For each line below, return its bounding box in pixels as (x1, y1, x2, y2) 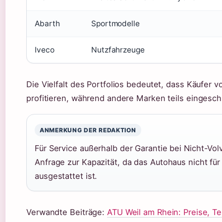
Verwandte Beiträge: (26, 207, 107, 218)
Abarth (35, 19, 60, 29)
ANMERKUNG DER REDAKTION (40, 126, 136, 134)
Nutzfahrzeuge (91, 45, 145, 55)
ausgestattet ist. (35, 171, 98, 181)
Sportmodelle (91, 19, 140, 29)
